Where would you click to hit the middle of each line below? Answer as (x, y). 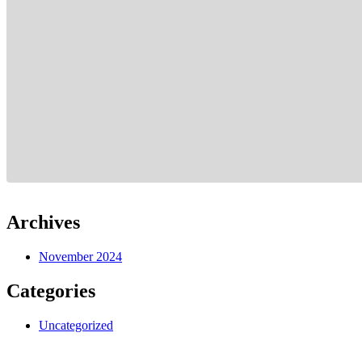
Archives (43, 223)
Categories (51, 290)
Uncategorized (76, 325)
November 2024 (80, 257)
